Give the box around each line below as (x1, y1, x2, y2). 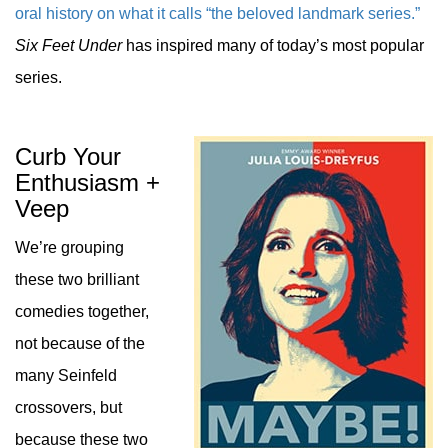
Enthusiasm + (15, 169, 160, 196)
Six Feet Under (15, 37, 122, 54)
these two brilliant (15, 271, 139, 288)
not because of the (15, 335, 145, 352)
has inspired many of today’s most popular (122, 37, 424, 54)
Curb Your (15, 143, 121, 170)
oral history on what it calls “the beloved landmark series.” (15, 5, 420, 22)
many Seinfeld (15, 367, 117, 384)
